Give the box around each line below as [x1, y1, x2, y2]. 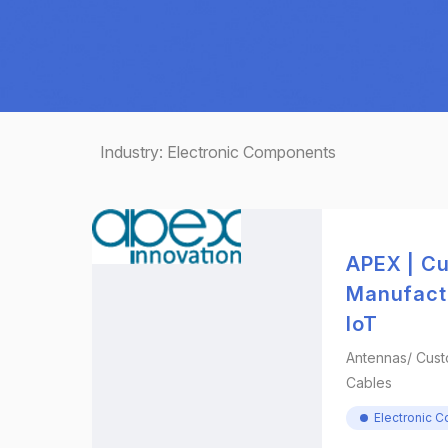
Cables [346, 374, 393, 391]
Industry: [100, 142, 167, 162]
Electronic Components [167, 142, 336, 162]
